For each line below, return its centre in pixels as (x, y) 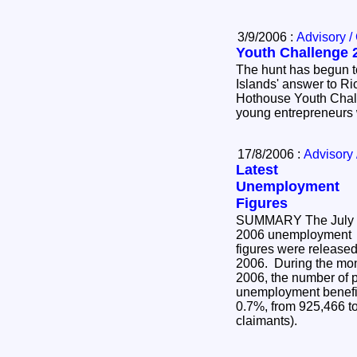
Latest (257, 169)
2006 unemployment (294, 234)
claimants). (270, 320)
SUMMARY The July (295, 220)
